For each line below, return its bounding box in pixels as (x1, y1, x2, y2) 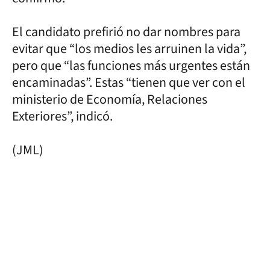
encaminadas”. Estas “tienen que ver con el (12, 73, 245, 92)
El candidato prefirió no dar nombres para (12, 22, 240, 42)
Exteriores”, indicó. (12, 107, 115, 126)
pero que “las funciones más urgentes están (12, 56, 250, 75)
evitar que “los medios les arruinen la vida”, (12, 39, 246, 58)
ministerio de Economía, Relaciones (12, 90, 207, 109)
